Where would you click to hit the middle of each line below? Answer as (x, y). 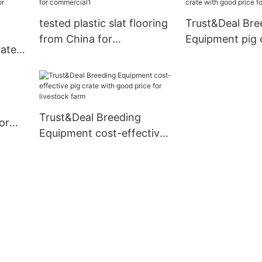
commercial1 (70, 55)
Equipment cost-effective (102, 133)
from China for (75, 39)
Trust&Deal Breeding (90, 118)
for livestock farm (83, 165)
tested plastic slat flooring (103, 23)
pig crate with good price (101, 149)
